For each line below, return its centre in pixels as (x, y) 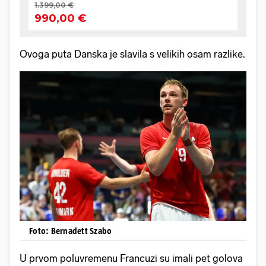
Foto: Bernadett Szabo (71, 230)
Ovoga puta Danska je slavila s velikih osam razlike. (132, 54)
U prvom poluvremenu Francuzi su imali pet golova (131, 258)
